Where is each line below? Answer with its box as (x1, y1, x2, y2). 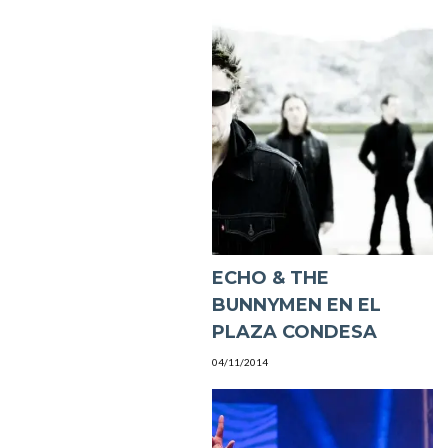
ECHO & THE (211, 267, 329, 290)
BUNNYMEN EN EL (211, 294, 381, 317)
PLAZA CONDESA (211, 321, 377, 344)
